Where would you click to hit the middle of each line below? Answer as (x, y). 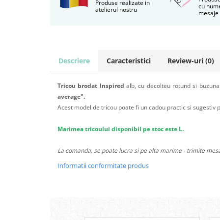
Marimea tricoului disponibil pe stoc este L (120, 129)
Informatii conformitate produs (103, 165)
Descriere (74, 61)
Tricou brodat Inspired (91, 86)
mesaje (209, 13)
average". (71, 96)
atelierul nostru (116, 10)
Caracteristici (129, 61)
